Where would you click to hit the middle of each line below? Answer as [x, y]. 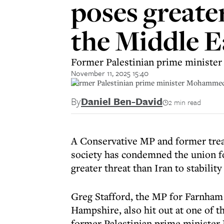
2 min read [185, 102]
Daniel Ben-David [122, 101]
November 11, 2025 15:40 [110, 73]
